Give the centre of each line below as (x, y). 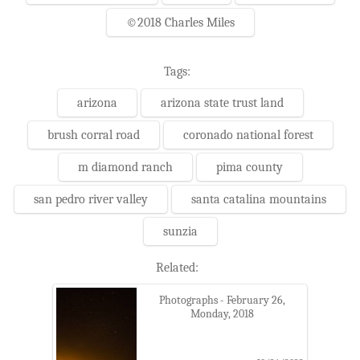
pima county (249, 167)
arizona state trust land (222, 102)
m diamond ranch (125, 167)
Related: (178, 267)
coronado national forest (248, 135)
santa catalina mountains (259, 199)
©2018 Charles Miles (180, 23)
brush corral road (93, 135)
